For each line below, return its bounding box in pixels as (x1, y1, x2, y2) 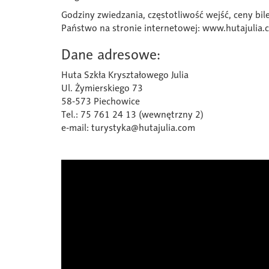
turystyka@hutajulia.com (91, 122, 195, 133)
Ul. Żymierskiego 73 (61, 82, 143, 94)
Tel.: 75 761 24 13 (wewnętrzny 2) (61, 109, 204, 120)
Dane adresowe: (61, 46, 160, 63)
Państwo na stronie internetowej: (61, 22, 202, 34)
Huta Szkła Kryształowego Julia (61, 69, 189, 80)
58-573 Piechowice (61, 95, 140, 107)
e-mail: (61, 122, 91, 133)
